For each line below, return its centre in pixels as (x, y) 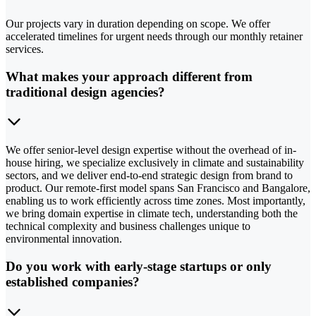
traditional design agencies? (85, 92)
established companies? (73, 281)
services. (25, 49)
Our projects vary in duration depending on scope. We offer (138, 23)
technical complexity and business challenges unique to (128, 226)
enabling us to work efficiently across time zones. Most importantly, (156, 201)
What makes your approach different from (129, 76)
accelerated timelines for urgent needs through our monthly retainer (154, 36)
